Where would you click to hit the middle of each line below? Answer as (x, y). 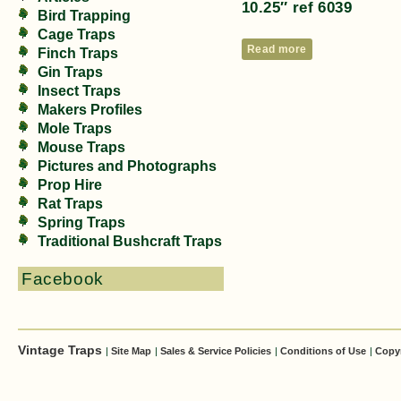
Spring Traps (81, 222)
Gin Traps (70, 72)
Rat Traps (70, 204)
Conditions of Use (323, 351)
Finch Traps (78, 53)
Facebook (63, 279)
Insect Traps (79, 91)
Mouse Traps (81, 147)
